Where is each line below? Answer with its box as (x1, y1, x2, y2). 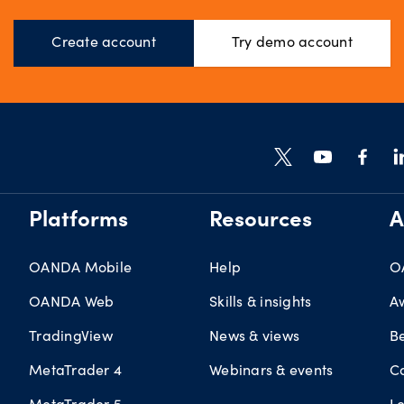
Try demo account (231, 36, 353, 51)
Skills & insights (209, 291, 312, 311)
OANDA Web (29, 291, 115, 311)
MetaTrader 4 (29, 360, 122, 380)
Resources (209, 211, 312, 234)
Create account (51, 36, 156, 51)
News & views (209, 326, 299, 345)
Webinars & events (209, 360, 334, 380)
